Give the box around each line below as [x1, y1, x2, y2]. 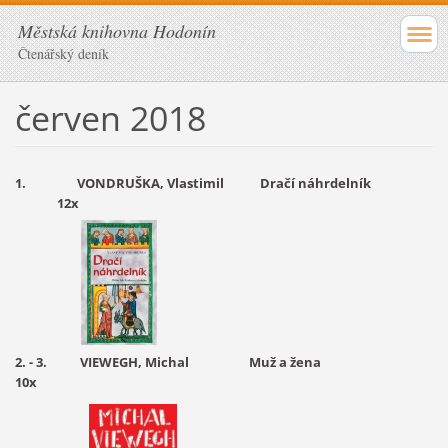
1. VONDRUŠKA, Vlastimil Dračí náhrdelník [14, 173, 401, 192]
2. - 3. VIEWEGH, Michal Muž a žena [14, 352, 411, 371]
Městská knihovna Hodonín [18, 19, 216, 43]
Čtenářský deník [18, 44, 109, 63]
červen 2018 [14, 94, 206, 141]
